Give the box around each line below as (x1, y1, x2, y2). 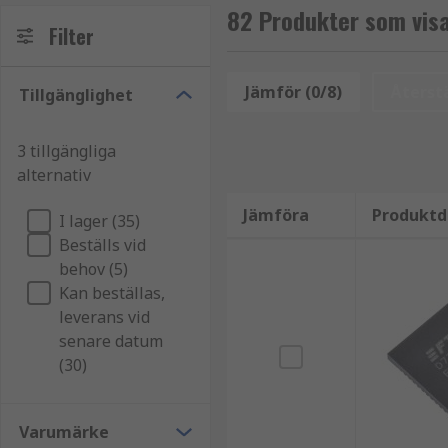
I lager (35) (59, 210, 140, 232)
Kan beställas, (59, 282, 165, 304)
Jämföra (242, 204, 309, 226)
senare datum (59, 330, 163, 352)
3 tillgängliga (17, 140, 116, 162)
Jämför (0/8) (244, 81, 342, 103)
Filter (49, 21, 94, 51)
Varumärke (19, 421, 109, 443)
